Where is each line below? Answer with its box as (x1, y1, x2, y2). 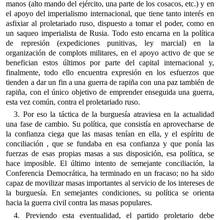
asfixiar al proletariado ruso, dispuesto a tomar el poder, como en (6, 19, 214, 28)
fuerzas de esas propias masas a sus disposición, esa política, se (6, 149, 214, 158)
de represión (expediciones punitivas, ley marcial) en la (6, 39, 214, 48)
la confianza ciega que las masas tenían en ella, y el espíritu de (6, 130, 214, 138)
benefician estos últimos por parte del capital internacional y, (6, 58, 214, 67)
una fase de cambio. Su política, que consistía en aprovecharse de (6, 120, 214, 129)
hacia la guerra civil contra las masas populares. (6, 198, 153, 207)
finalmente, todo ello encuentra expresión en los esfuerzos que (6, 68, 214, 77)
